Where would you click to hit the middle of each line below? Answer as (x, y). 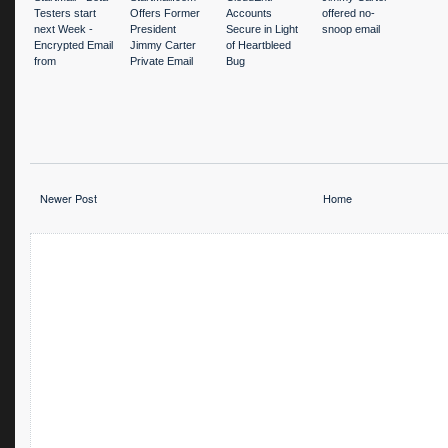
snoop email (351, 29)
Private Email (161, 61)
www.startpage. (71, 77)
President (153, 29)
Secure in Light (262, 29)
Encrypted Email (73, 45)
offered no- (348, 13)
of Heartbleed (258, 45)
